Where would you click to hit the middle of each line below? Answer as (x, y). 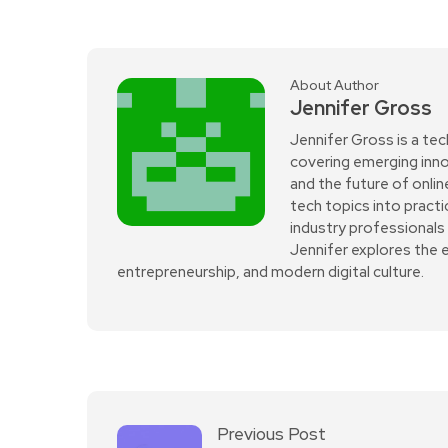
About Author (334, 84)
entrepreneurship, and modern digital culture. (270, 271)
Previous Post (271, 433)
